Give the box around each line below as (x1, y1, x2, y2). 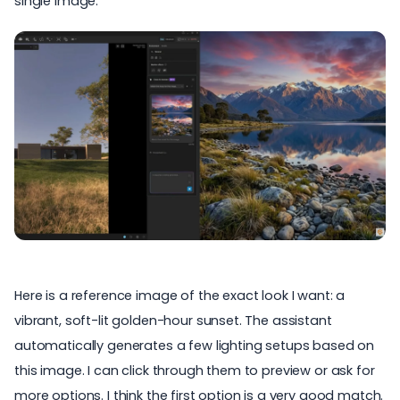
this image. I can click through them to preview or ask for (14, 362, 375, 380)
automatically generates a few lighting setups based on (14, 337, 375, 355)
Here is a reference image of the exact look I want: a (14, 287, 346, 305)
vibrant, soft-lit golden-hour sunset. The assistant (14, 312, 332, 330)
